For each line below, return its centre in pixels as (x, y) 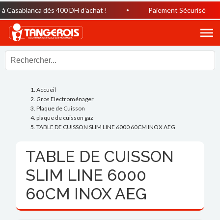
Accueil (46, 89)
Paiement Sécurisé (163, 10)
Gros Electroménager (65, 99)
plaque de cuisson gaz (65, 117)
